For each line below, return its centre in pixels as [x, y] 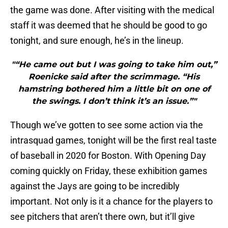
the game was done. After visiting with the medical [112, 10]
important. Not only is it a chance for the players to [111, 202]
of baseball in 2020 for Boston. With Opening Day [108, 156]
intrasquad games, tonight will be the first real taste [113, 140]
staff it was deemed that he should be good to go [109, 25]
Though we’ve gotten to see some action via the [107, 125]
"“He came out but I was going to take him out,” [114, 65]
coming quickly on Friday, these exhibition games [109, 171]
